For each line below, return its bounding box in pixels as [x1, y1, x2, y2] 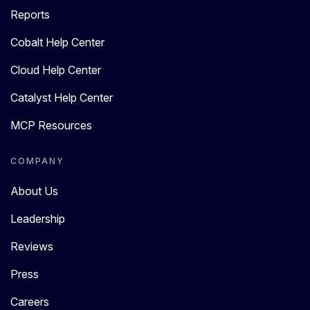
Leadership [10, 212, 65, 226]
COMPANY [10, 156, 64, 167]
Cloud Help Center [10, 63, 101, 77]
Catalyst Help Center [10, 91, 113, 105]
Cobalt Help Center [10, 35, 104, 50]
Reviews [10, 239, 53, 254]
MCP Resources [10, 118, 92, 133]
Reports [10, 8, 50, 22]
